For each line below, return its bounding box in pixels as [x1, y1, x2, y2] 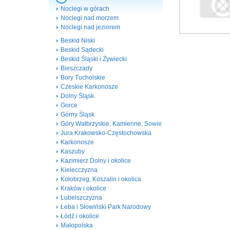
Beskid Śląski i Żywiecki [61, 55, 127, 63]
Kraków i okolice [61, 185, 106, 192]
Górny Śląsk [61, 111, 94, 118]
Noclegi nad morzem [61, 14, 119, 22]
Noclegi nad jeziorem [61, 24, 120, 31]
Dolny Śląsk [61, 92, 94, 100]
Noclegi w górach [61, 5, 109, 12]
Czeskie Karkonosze [61, 83, 118, 90]
